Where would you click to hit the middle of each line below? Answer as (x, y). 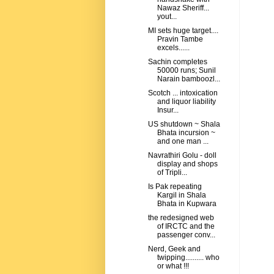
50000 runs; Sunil (186, 71)
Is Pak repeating (175, 187)
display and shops (187, 164)
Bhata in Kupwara (187, 204)
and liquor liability (186, 102)
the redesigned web (181, 218)
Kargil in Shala (181, 195)
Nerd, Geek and (174, 249)
